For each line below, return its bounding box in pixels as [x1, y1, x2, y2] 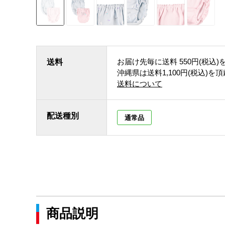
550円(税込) [179, 57, 219, 66]
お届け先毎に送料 [117, 57, 177, 66]
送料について [117, 79, 162, 88]
